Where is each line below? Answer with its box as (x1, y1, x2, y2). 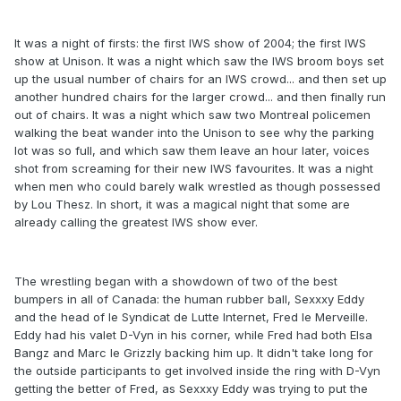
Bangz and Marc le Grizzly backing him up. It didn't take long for (14, 346, 373, 361)
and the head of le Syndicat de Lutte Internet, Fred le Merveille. (14, 310, 368, 325)
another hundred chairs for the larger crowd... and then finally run (14, 90, 386, 105)
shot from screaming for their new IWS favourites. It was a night (14, 161, 373, 176)
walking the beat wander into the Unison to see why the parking (14, 125, 374, 141)
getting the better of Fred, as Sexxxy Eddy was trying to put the (14, 381, 368, 397)
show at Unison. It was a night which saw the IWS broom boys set (14, 54, 384, 69)
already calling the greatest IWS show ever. (14, 215, 258, 230)
